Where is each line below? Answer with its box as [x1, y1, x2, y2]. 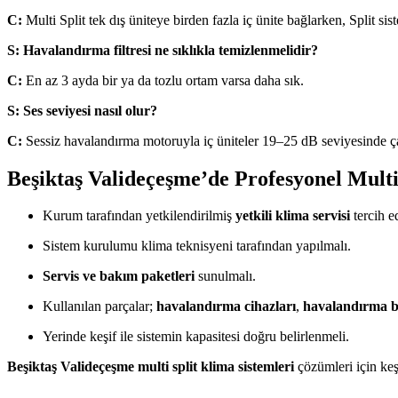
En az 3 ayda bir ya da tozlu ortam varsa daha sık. [22, 72, 304, 88]
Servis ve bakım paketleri [43, 268, 195, 284]
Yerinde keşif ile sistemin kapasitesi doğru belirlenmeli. [43, 329, 349, 345]
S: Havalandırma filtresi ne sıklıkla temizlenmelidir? [7, 42, 318, 58]
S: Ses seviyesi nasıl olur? [7, 102, 157, 118]
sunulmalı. [195, 268, 256, 284]
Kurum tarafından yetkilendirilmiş [43, 208, 235, 224]
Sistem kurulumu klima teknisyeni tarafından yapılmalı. [43, 238, 351, 254]
